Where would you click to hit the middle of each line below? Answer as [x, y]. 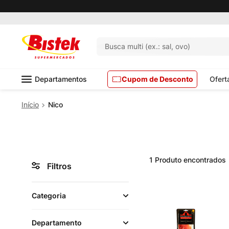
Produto [168, 160]
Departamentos [61, 79]
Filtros [59, 166]
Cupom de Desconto [157, 79]
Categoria [49, 196]
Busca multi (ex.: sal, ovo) [168, 46]
